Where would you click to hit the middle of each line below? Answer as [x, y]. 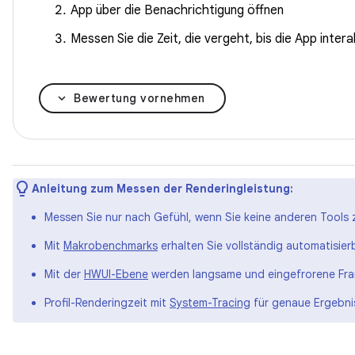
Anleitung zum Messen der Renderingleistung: [162, 189]
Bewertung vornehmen [139, 98]
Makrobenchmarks [111, 246]
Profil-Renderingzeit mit [107, 303]
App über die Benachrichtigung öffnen [177, 10]
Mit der [64, 274]
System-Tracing [210, 303]
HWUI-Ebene [116, 274]
